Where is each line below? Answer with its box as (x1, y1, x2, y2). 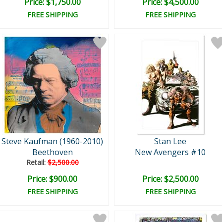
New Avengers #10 (135, 147, 206, 158)
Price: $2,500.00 (142, 173, 199, 184)
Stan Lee (154, 136, 186, 147)
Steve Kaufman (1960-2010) (1, 136, 103, 147)
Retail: (26, 158, 48, 167)
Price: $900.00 (27, 173, 77, 184)
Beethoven (32, 147, 73, 158)
